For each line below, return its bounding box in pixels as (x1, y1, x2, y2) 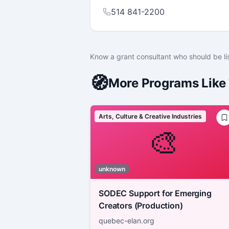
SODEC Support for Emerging (99, 188, 212, 198)
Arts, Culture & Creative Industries (99, 112, 202, 120)
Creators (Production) (99, 200, 183, 211)
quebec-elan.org (99, 216, 154, 225)
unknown (99, 165, 125, 173)
